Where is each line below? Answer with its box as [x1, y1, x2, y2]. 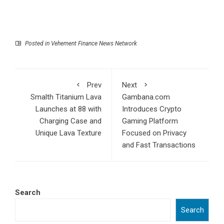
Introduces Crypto [122, 104, 181, 113]
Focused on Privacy [122, 128, 186, 137]
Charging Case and [39, 116, 101, 125]
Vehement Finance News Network [51, 39, 137, 47]
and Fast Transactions [122, 140, 195, 149]
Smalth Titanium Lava [30, 92, 101, 101]
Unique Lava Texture [35, 128, 101, 137]
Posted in [23, 39, 51, 47]
